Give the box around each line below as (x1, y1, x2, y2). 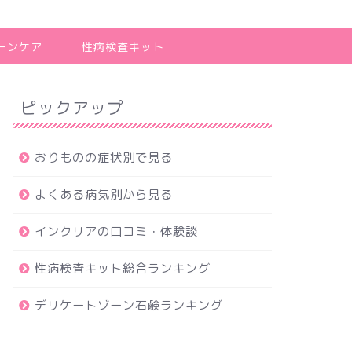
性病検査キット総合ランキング (34, 259, 211, 277)
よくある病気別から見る (34, 185, 173, 203)
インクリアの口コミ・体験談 (34, 222, 198, 240)
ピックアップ (20, 97, 124, 118)
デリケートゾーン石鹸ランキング (34, 296, 223, 313)
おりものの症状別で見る (34, 148, 173, 166)
